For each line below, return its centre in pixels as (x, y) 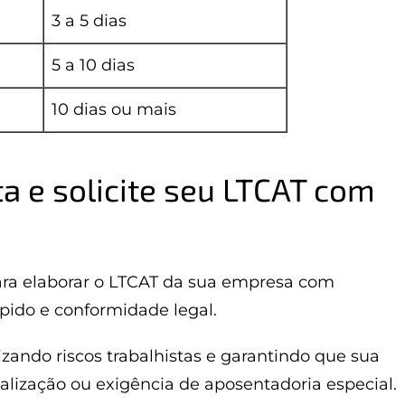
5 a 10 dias (93, 65)
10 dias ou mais (114, 109)
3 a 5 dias (89, 21)
